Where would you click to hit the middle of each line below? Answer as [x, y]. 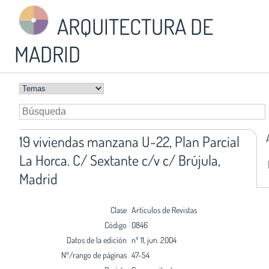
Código [115, 225]
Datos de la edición [96, 240]
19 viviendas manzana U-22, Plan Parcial [129, 141]
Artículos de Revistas [164, 210]
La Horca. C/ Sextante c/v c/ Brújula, [120, 160]
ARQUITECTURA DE [133, 26]
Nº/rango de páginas [94, 255]
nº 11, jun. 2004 [154, 240]
